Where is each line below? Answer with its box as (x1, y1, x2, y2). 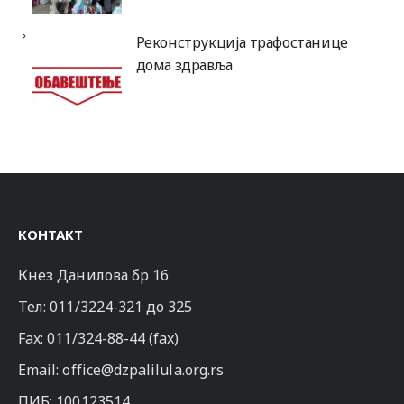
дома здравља (135, 55, 233, 76)
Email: (18, 360, 63, 381)
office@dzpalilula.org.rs (62, 360, 225, 381)
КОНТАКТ (18, 225, 83, 244)
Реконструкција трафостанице (135, 32, 348, 53)
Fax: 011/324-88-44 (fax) (18, 328, 179, 349)
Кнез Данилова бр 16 (18, 265, 170, 286)
